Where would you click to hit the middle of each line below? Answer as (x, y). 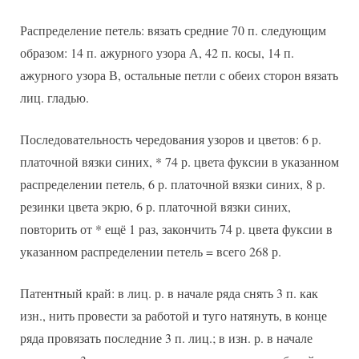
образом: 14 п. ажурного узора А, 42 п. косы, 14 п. (157, 53)
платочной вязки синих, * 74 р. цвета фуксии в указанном (179, 162)
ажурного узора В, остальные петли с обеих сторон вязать (179, 75)
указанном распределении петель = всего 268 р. (151, 252)
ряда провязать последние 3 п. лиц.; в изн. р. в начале (166, 338)
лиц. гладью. (54, 98)
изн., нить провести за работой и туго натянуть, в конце (173, 316)
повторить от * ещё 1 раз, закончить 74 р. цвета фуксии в (176, 229)
